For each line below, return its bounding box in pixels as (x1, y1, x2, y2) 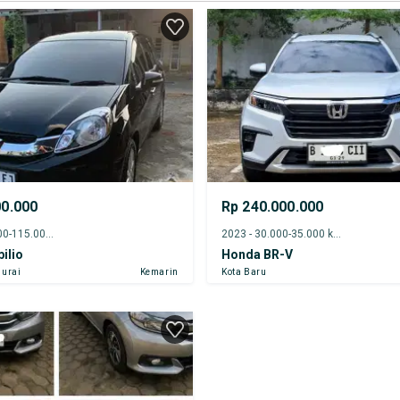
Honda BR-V (221, 246, 293, 262)
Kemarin (139, 266, 179, 277)
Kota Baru (221, 266, 267, 277)
